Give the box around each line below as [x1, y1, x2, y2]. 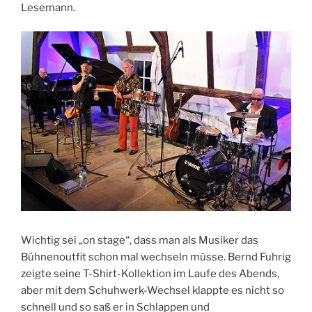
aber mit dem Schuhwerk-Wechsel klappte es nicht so [21, 283, 284, 297]
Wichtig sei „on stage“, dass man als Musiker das [21, 233, 258, 247]
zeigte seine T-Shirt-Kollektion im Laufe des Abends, [21, 267, 279, 280]
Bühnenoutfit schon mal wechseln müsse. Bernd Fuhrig [21, 250, 291, 263]
